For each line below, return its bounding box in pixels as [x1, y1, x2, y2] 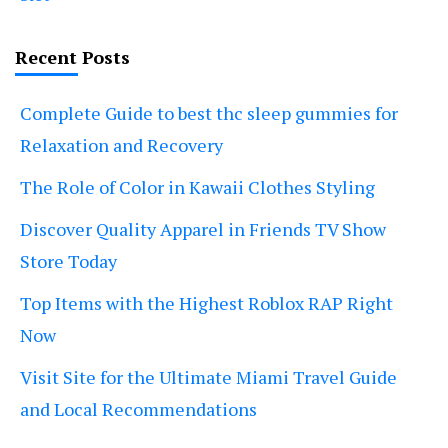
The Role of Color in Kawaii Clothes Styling [20, 175, 375, 200]
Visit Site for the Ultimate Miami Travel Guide [20, 365, 397, 390]
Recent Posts [15, 45, 130, 70]
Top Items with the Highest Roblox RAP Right [20, 291, 393, 316]
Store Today [20, 249, 117, 274]
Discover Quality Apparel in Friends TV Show [20, 217, 386, 242]
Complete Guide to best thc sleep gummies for [20, 101, 398, 126]
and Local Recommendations [20, 397, 257, 422]
